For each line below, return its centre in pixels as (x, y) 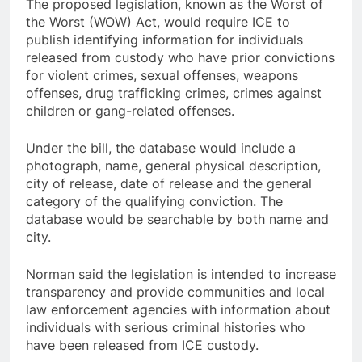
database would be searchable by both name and (177, 219)
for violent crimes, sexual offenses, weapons (162, 75)
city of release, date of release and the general (169, 183)
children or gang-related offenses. (130, 110)
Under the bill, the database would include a (161, 147)
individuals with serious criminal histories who (166, 327)
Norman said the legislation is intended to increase (181, 274)
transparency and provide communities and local (175, 291)
